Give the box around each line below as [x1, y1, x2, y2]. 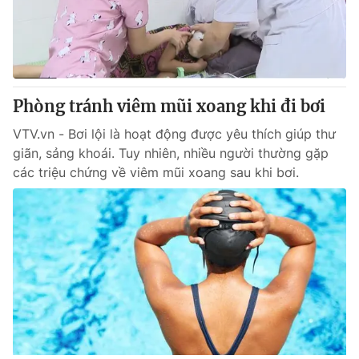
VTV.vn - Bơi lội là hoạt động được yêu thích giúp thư [13, 126, 336, 142]
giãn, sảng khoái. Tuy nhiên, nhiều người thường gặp [13, 145, 329, 161]
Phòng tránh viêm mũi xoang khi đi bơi [13, 96, 325, 116]
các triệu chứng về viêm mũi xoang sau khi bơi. [13, 164, 299, 180]
